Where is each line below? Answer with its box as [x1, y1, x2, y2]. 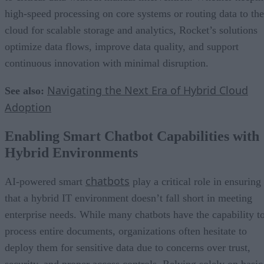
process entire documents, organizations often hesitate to [5, 225, 247, 237]
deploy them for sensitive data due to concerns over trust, [5, 241, 250, 253]
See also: [5, 84, 47, 97]
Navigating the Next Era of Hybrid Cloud [47, 82, 248, 97]
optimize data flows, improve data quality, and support [5, 40, 239, 52]
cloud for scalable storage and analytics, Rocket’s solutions [5, 24, 258, 36]
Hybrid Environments [5, 144, 138, 160]
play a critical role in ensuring [130, 175, 261, 187]
